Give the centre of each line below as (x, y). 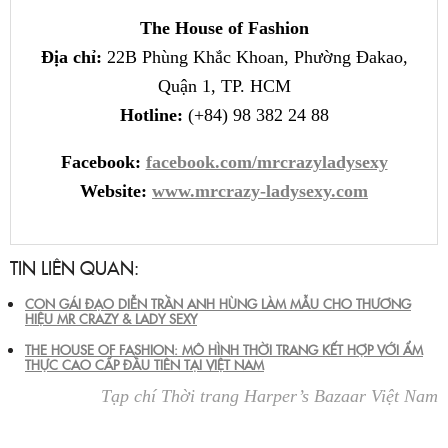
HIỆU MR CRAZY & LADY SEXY (111, 317)
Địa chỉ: (71, 56)
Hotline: (151, 114)
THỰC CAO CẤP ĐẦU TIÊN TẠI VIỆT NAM (144, 363)
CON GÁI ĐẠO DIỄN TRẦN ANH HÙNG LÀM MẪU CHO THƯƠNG (218, 302)
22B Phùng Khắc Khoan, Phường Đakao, (254, 56)
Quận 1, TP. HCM (224, 85)
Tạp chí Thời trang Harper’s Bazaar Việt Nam (269, 395)
